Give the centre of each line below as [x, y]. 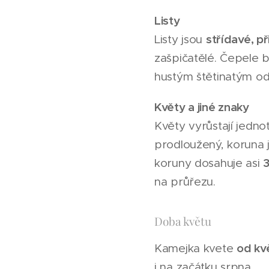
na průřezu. [185, 182]
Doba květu [183, 221]
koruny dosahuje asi [209, 163]
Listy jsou [180, 39]
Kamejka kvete [196, 248]
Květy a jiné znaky [202, 107]
